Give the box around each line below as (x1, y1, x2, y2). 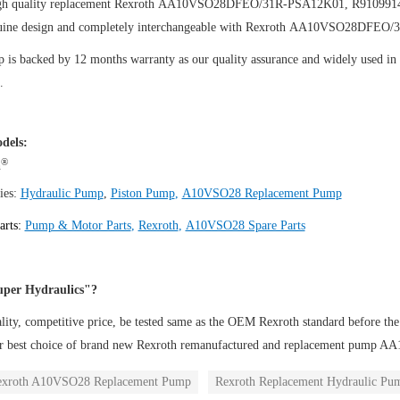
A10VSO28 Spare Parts (185, 219, 305, 233)
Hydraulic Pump (20, 187, 104, 201)
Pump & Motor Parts (24, 219, 131, 233)
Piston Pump (110, 187, 175, 201)
